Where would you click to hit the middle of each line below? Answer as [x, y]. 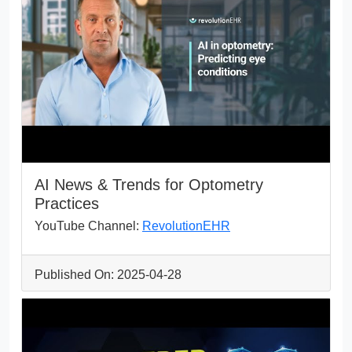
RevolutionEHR [186, 225]
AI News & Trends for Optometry [149, 184]
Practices [67, 203]
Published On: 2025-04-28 [108, 274]
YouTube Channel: [88, 225]
